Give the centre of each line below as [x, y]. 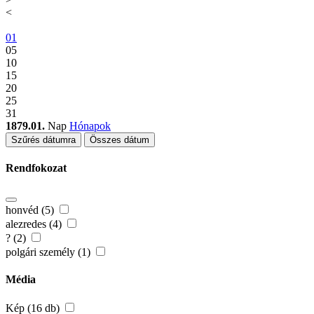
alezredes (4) [35, 224]
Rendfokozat [36, 168]
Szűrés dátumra [43, 140]
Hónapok [90, 126]
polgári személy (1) [49, 252]
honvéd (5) [31, 210]
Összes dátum [120, 140]
